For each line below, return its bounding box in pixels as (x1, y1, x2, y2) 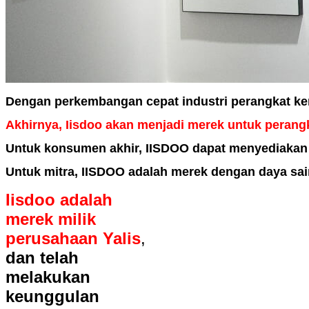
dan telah (6, 248, 79, 268)
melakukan (6, 268, 90, 287)
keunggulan (6, 287, 99, 306)
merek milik (6, 210, 96, 229)
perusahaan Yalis (6, 229, 141, 248)
